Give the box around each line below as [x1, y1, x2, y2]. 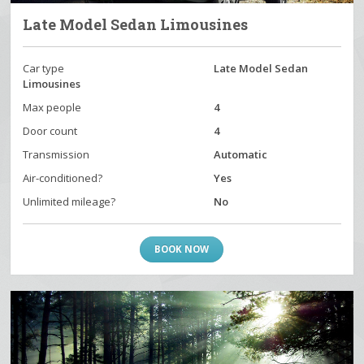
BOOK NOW [154, 242, 210, 255]
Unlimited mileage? [23, 193, 116, 209]
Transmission [23, 146, 90, 162]
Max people [23, 99, 82, 115]
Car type [23, 60, 65, 76]
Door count [23, 123, 78, 138]
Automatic [214, 146, 268, 162]
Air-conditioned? [23, 170, 103, 185]
